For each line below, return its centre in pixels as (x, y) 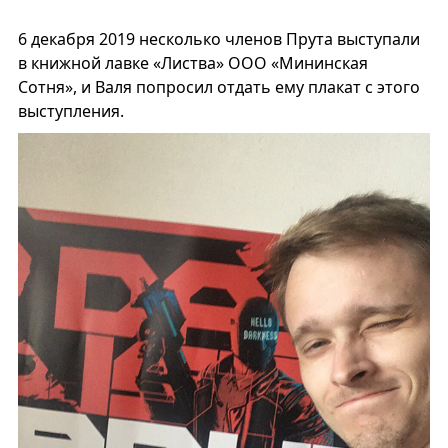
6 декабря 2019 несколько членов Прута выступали (218, 38)
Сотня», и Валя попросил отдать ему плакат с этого (218, 86)
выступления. (70, 110)
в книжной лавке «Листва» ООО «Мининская (192, 62)
